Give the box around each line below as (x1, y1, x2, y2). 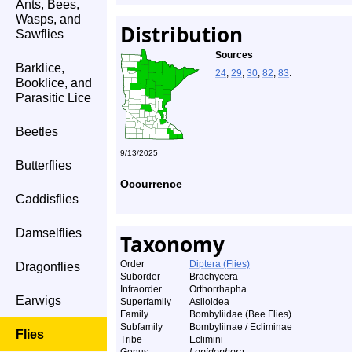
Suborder (120, 271, 160, 282)
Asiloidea (189, 296, 229, 307)
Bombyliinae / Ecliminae (189, 321, 292, 332)
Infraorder (120, 284, 162, 295)
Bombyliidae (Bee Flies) (189, 309, 291, 320)
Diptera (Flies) (189, 258, 250, 269)
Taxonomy (120, 230, 225, 258)
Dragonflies (16, 260, 80, 273)
